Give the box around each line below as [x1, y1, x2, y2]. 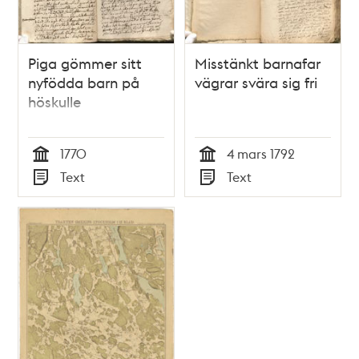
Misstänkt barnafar [195, 53, 321, 72]
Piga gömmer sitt [28, 53, 143, 72]
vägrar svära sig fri [195, 72, 317, 91]
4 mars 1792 [227, 144, 295, 162]
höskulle [28, 91, 82, 111]
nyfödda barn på [28, 72, 140, 91]
